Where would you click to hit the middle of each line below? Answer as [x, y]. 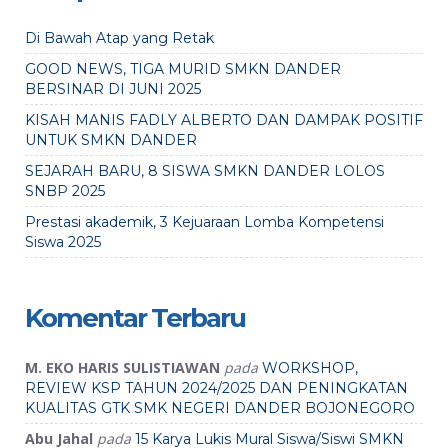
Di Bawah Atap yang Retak [119, 38]
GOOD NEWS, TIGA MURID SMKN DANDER [183, 69]
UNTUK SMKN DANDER [111, 140]
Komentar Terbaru [135, 318]
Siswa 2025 [63, 242]
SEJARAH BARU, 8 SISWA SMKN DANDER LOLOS [205, 171]
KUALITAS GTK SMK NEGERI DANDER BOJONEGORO [220, 408]
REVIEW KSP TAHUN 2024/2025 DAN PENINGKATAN [216, 388]
